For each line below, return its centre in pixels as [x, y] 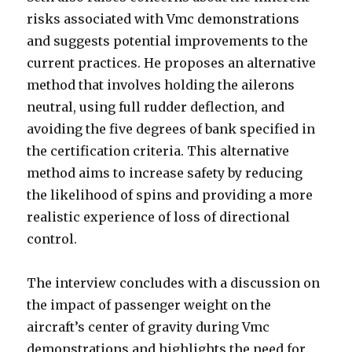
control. [52, 239]
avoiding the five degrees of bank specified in [171, 129]
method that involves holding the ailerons [161, 85]
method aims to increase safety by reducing [165, 173]
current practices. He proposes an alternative [172, 63]
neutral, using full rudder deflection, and [156, 107]
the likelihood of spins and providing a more [170, 195]
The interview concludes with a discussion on [174, 283]
